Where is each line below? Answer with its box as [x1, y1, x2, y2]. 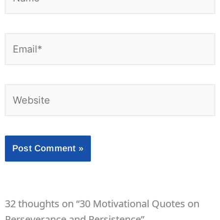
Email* [4, 33, 35, 47]
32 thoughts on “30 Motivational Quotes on [5, 196, 199, 210]
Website [4, 84, 41, 98]
